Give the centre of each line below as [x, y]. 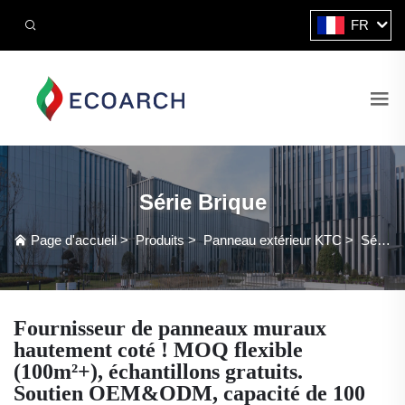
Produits [160, 240]
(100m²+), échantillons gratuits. [158, 372]
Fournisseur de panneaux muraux [170, 328]
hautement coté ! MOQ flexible [158, 350]
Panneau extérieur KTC [273, 240]
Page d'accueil [74, 240]
